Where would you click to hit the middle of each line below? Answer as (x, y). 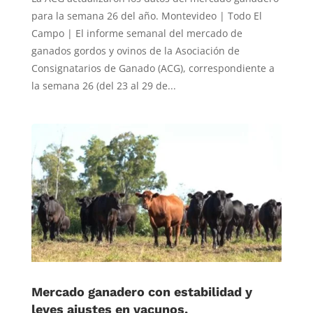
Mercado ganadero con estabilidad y (141, 291)
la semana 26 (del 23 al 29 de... (103, 85)
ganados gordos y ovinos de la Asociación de (135, 50)
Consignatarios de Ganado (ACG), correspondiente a (153, 68)
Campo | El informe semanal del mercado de (137, 33)
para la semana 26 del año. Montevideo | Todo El (146, 15)
